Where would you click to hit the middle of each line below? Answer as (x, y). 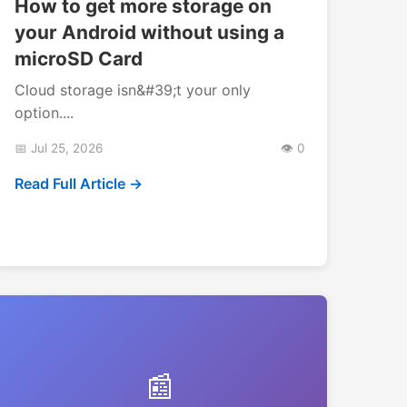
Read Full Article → (79, 184)
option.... (44, 113)
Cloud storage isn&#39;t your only (133, 90)
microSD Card (79, 59)
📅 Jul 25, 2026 (59, 149)
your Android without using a (149, 33)
